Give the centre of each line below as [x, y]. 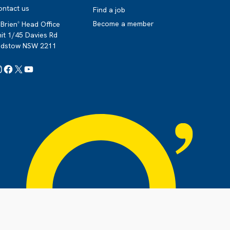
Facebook [35, 64]
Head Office [40, 24]
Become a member [123, 24]
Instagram [25, 64]
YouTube [53, 64]
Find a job [109, 10]
